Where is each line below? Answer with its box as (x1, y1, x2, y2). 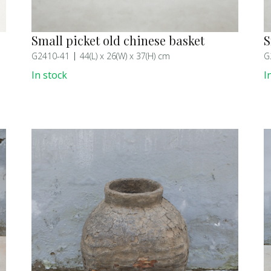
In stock (31, 68, 68, 82)
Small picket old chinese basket (31, 32, 205, 49)
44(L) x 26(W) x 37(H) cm (80, 50, 171, 62)
